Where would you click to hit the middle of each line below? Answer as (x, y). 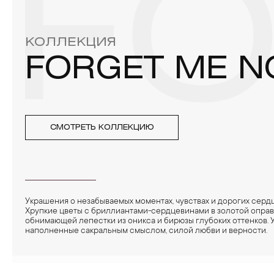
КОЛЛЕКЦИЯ (71, 43)
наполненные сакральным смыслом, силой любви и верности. (146, 231)
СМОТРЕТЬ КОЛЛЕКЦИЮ (102, 128)
